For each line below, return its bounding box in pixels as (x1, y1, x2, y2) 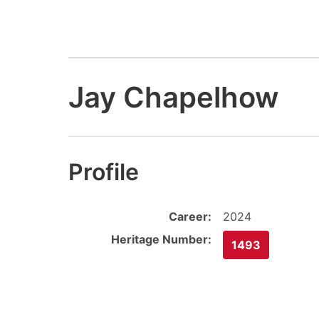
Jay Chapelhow (68, 79, 279, 115)
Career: (169, 209, 211, 224)
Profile (68, 158, 139, 187)
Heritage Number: (111, 232, 211, 247)
